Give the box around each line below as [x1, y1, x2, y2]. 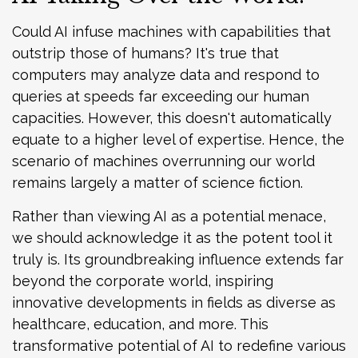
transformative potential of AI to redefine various [12, 337, 346, 355]
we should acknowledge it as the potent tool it [12, 229, 332, 247]
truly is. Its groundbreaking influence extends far [12, 251, 344, 268]
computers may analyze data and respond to [12, 66, 320, 84]
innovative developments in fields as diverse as [12, 294, 336, 312]
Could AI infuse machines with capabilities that [12, 23, 331, 41]
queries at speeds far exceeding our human [12, 88, 309, 105]
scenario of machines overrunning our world [12, 153, 315, 170]
